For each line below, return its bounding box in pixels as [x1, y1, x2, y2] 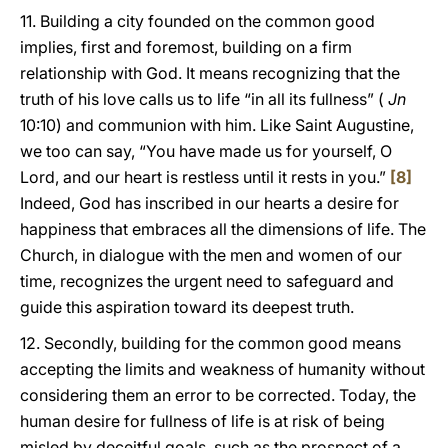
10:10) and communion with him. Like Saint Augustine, [20, 115, 414, 135]
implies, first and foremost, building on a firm [20, 37, 352, 57]
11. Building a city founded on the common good [20, 11, 375, 31]
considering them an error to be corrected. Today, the [20, 385, 416, 405]
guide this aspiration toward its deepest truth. [20, 297, 354, 317]
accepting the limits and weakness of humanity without [20, 359, 425, 379]
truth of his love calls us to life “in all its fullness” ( [20, 89, 388, 109]
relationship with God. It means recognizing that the [20, 63, 400, 83]
